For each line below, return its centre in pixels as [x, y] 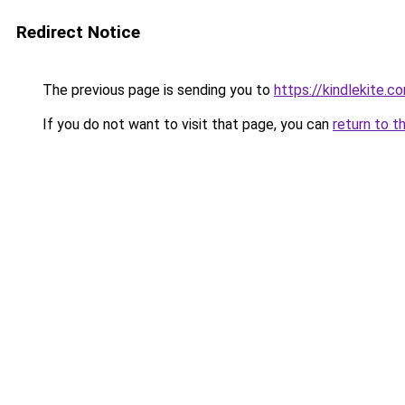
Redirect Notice [78, 32]
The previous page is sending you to [156, 90]
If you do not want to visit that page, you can [186, 124]
